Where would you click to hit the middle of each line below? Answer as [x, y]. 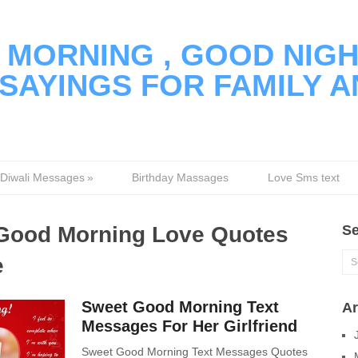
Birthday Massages [180, 177]
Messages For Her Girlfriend [189, 326]
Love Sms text [304, 177]
